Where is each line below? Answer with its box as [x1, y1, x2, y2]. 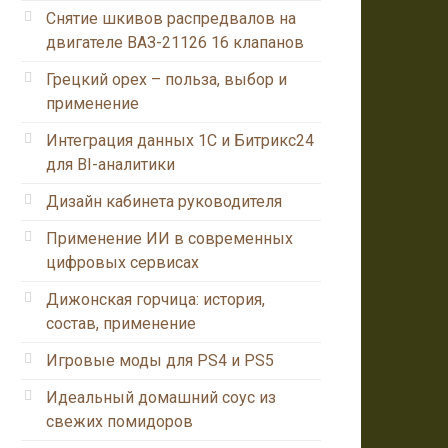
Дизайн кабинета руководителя [46, 191, 282, 211]
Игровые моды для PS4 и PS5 [46, 350, 274, 370]
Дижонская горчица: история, [46, 289, 265, 309]
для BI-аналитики [46, 154, 175, 174]
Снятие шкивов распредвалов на [46, 8, 296, 28]
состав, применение [46, 313, 196, 333]
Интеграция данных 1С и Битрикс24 [46, 130, 314, 150]
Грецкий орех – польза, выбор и [46, 69, 287, 89]
